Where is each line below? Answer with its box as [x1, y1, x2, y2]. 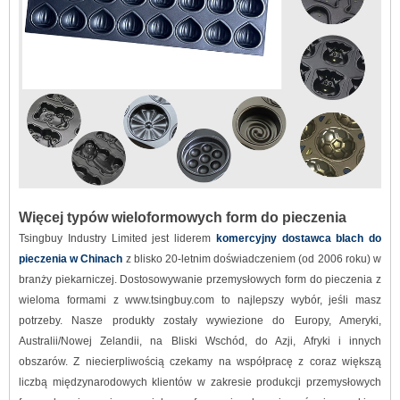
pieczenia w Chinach [19, 253, 123, 265]
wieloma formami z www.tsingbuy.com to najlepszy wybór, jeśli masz [19, 294, 381, 306]
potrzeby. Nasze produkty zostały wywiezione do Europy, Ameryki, [19, 314, 381, 327]
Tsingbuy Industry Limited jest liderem [19, 232, 216, 245]
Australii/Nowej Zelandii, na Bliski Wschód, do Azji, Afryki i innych [19, 335, 381, 347]
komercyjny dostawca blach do [215, 232, 381, 245]
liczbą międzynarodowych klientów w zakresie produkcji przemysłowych [19, 376, 381, 388]
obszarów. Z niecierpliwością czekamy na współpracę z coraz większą [19, 355, 381, 368]
